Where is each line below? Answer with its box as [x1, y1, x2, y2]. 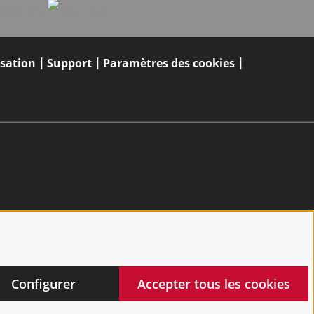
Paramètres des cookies [103, 55, 235, 71]
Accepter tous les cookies [137, 275, 290, 292]
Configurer [11, 275, 76, 292]
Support [47, 55, 92, 71]
